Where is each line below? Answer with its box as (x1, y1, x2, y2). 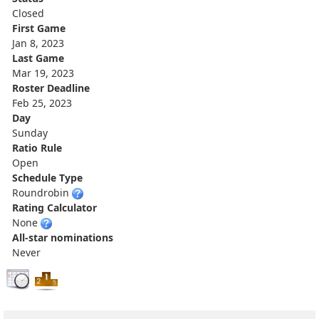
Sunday (12, 125, 48, 140)
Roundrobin (12, 185, 72, 199)
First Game (12, 21, 66, 35)
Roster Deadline (12, 80, 90, 95)
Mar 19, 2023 (12, 66, 74, 80)
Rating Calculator (12, 200, 97, 214)
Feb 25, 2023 (12, 95, 72, 110)
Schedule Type (12, 170, 83, 184)
